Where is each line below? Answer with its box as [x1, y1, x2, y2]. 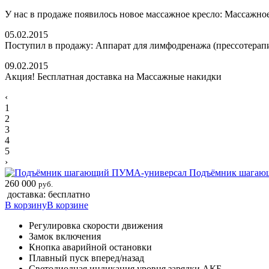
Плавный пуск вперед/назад [29, 252, 144, 263]
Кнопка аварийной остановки [29, 241, 152, 252]
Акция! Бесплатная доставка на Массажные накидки [5, 71, 222, 82]
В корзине [47, 199, 88, 210]
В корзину [5, 199, 47, 210]
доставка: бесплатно [7, 189, 90, 199]
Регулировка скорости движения [29, 220, 163, 231]
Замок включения [29, 231, 101, 241]
